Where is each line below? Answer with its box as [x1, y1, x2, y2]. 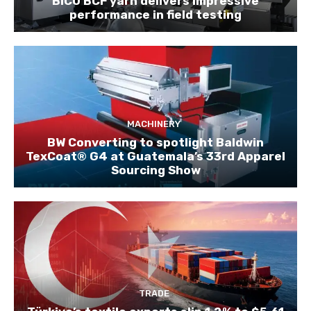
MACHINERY [127, 118, 180, 129]
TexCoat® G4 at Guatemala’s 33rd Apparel [26, 149, 285, 163]
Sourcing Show [110, 162, 201, 177]
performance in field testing [69, 7, 242, 22]
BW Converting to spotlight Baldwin [47, 135, 264, 149]
